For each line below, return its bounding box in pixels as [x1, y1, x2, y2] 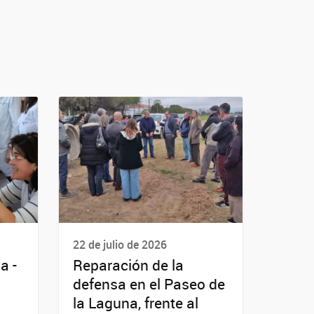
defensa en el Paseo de [72, 274, 225, 294]
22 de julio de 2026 [72, 237, 167, 252]
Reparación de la [72, 255, 184, 275]
